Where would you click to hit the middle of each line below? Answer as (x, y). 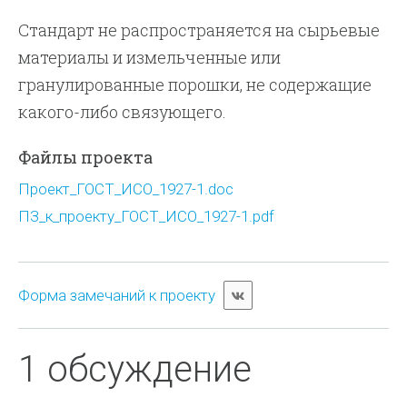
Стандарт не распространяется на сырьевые (199, 30)
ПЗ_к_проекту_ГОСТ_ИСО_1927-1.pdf (147, 216)
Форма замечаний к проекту (117, 295)
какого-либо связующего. (123, 112)
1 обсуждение (135, 369)
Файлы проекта (86, 157)
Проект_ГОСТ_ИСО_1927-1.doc (126, 189)
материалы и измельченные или (150, 57)
